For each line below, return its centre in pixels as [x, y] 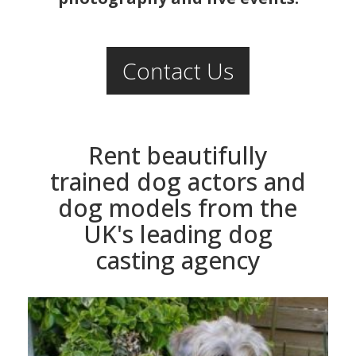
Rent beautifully [178, 155]
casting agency [178, 260]
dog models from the [178, 207]
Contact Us [178, 70]
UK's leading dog [178, 234]
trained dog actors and [178, 181]
